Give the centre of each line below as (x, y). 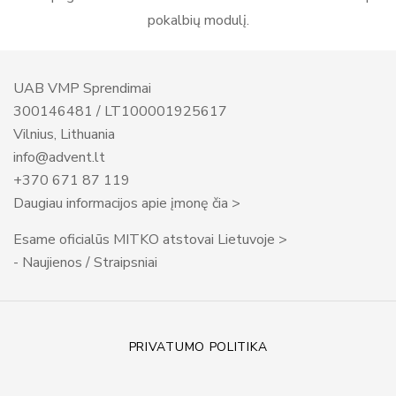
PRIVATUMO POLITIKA (198, 347)
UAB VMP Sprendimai (82, 88)
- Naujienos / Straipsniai (85, 263)
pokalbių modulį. (198, 20)
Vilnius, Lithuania (64, 134)
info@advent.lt (59, 157)
